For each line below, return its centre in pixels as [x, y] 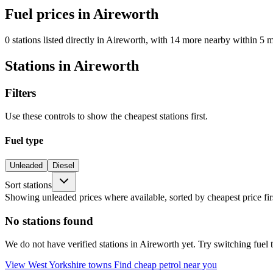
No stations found [49, 221]
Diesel [63, 165]
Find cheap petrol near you [165, 265]
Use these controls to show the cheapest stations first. [106, 116]
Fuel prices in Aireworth [82, 14]
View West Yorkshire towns [59, 265]
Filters [20, 93]
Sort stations [28, 185]
